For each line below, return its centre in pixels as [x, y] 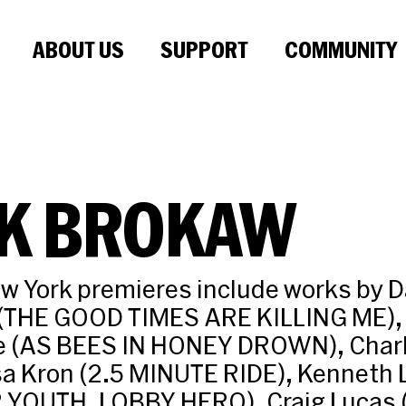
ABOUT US [78, 49]
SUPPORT [204, 49]
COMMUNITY [340, 49]
